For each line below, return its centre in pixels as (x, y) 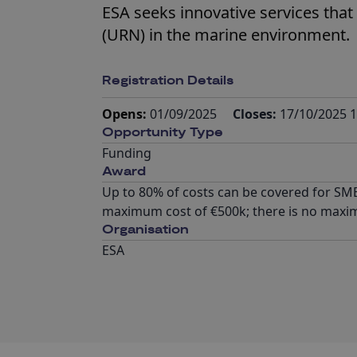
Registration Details (168, 81)
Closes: (256, 114)
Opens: (126, 114)
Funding (127, 153)
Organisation (145, 230)
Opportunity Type (163, 133)
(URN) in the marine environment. (226, 35)
